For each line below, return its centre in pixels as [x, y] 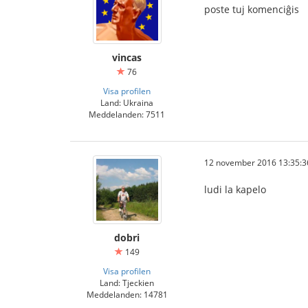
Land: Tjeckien [127, 283]
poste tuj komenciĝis [252, 9]
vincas [127, 57]
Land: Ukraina [127, 102]
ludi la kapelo [235, 189]
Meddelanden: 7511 [127, 114]
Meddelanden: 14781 [127, 294]
